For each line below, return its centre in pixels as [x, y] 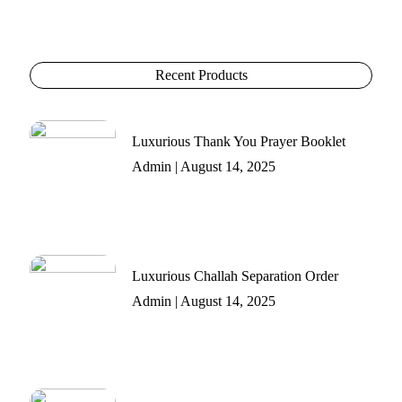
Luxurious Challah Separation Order [235, 275]
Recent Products [201, 75]
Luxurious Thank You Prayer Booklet [238, 142]
